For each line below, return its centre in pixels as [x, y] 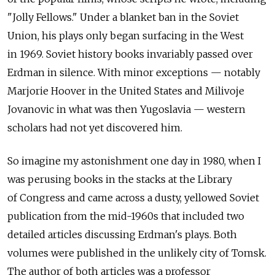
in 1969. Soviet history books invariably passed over [130, 54]
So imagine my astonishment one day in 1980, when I [134, 161]
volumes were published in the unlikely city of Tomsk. [137, 253]
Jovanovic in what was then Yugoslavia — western [126, 109]
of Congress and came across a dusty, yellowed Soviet [133, 197]
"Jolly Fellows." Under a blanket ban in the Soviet [123, 17]
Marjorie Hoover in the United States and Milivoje [126, 91]
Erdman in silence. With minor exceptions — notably [134, 72]
